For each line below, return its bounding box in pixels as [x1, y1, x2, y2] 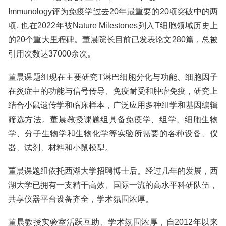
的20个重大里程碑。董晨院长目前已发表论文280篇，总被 [8, 35, 218, 44]
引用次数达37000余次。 [8, 49, 95, 58]
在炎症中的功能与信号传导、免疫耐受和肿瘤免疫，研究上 [8, 87, 218, 95]
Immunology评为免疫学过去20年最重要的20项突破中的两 [8, 7, 218, 16]
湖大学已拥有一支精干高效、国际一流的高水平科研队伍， [8, 181, 218, 189]
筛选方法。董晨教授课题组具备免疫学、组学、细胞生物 [8, 115, 218, 124]
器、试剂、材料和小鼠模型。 [8, 143, 113, 152]
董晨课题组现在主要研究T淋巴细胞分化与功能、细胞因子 [8, 73, 218, 81]
